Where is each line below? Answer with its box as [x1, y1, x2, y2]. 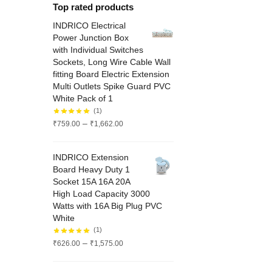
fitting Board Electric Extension [53, 69, 169, 80]
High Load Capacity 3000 [53, 189, 150, 199]
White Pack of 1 [53, 93, 113, 104]
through [123, 154, 152, 164]
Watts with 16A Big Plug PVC [53, 201, 162, 211]
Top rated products [53, 2, 134, 13]
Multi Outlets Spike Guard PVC [53, 81, 171, 92]
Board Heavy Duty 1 [53, 165, 130, 175]
